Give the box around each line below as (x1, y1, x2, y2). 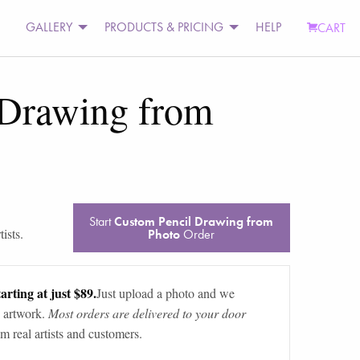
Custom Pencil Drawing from (114, 212, 274, 230)
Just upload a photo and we (96, 284, 235, 301)
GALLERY (26, 18, 73, 36)
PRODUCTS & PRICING (104, 18, 224, 36)
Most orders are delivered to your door (47, 304, 246, 321)
